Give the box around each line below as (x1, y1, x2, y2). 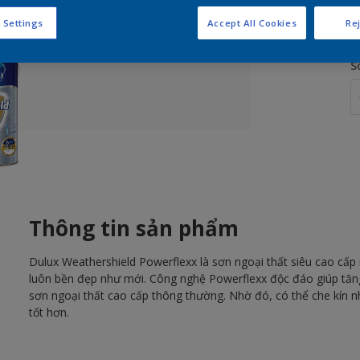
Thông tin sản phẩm (28, 214, 239, 243)
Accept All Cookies (207, 16, 297, 29)
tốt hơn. (28, 305, 69, 321)
